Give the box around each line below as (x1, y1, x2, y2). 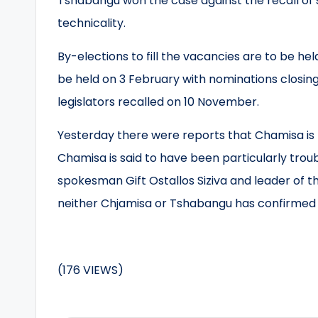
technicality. (57, 15, 126, 31)
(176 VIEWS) (57, 262, 124, 278)
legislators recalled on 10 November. (57, 94, 259, 110)
